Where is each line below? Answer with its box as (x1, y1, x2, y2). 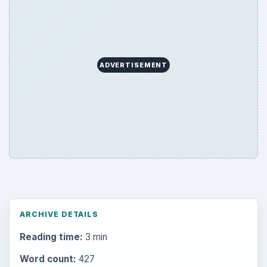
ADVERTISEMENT (99, 61, 168, 70)
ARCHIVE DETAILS (19, 209, 99, 219)
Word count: (19, 253, 76, 265)
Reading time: (19, 231, 83, 243)
